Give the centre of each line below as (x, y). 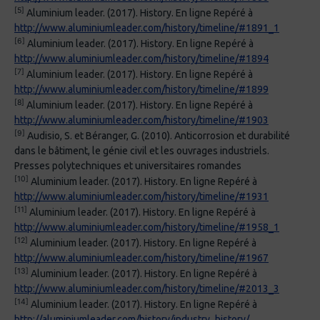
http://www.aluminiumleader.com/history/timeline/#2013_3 (147, 289)
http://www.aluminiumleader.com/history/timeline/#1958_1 (147, 227)
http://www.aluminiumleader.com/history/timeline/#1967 (141, 258)
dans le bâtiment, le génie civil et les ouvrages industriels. (142, 151)
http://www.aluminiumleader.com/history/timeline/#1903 (141, 120)
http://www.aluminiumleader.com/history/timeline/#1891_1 (147, 28)
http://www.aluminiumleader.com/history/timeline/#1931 (141, 197)
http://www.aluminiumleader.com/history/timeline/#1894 (141, 59)
